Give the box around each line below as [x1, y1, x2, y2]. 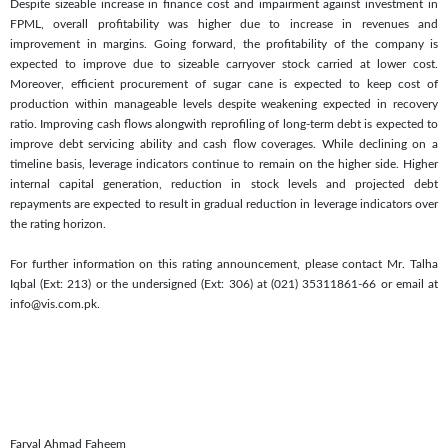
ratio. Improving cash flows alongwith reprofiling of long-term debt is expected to [10, 117, 438, 130]
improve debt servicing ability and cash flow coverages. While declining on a [10, 137, 438, 150]
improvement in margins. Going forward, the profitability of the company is [10, 37, 438, 50]
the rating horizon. [10, 217, 106, 230]
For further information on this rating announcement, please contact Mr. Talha [10, 257, 438, 270]
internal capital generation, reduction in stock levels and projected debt [10, 177, 438, 190]
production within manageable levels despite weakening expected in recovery [10, 97, 438, 110]
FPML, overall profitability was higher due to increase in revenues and [10, 17, 438, 30]
